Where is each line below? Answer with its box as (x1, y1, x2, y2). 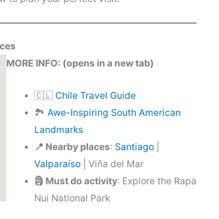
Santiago (115, 141, 154, 153)
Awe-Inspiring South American (47, 107, 181, 118)
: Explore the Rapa (117, 175, 197, 187)
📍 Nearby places (34, 141, 110, 153)
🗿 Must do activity (34, 175, 117, 187)
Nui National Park (34, 192, 110, 204)
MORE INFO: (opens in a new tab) (6, 58, 154, 69)
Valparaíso (34, 158, 81, 170)
